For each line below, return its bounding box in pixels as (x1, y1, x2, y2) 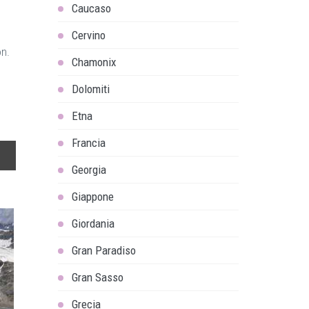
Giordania (71, 217, 114, 230)
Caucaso (71, 1, 111, 15)
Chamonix (71, 55, 116, 69)
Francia (71, 136, 106, 150)
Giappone (71, 190, 114, 203)
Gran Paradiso (71, 243, 136, 257)
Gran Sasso (71, 270, 123, 284)
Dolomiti (71, 82, 110, 96)
